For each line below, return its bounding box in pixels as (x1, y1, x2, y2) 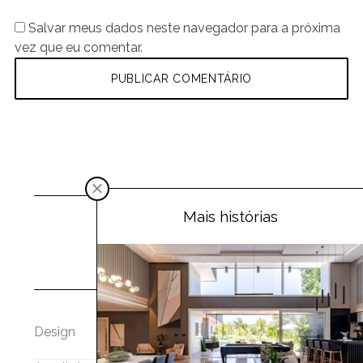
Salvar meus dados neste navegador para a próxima (28, 20, 340, 36)
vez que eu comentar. (14, 40, 143, 56)
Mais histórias (182, 207, 278, 225)
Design (33, 323, 75, 340)
